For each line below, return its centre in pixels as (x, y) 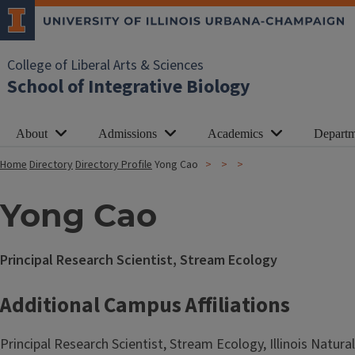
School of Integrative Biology (129, 87)
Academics (235, 134)
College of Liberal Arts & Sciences (105, 65)
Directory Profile (114, 165)
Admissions (128, 134)
